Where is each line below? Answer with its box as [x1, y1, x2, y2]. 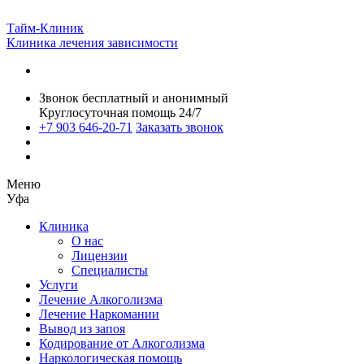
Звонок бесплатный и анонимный [39, 91, 228, 105]
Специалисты [71, 263, 148, 277]
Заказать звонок [136, 120, 223, 134]
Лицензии [71, 249, 128, 262]
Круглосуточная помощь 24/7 [39, 106, 201, 119]
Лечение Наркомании [39, 307, 159, 321]
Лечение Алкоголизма [39, 292, 162, 306]
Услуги [39, 278, 78, 292]
